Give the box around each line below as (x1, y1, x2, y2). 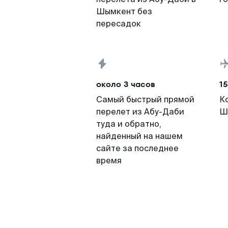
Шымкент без (96, 6, 152, 17)
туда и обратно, (96, 119, 161, 129)
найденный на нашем (96, 131, 183, 141)
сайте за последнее (96, 143, 179, 154)
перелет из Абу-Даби (96, 106, 184, 117)
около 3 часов (96, 78, 155, 90)
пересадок (96, 18, 141, 29)
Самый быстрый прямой (96, 94, 194, 105)
